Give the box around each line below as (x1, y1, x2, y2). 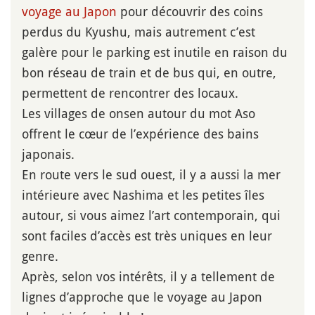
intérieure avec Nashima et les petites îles (22, 186, 264, 203)
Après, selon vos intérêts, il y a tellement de (22, 267, 275, 285)
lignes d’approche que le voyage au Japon (22, 288, 262, 305)
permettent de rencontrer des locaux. (22, 84, 238, 101)
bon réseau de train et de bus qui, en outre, (22, 63, 276, 81)
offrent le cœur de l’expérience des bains (22, 124, 259, 142)
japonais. (22, 145, 75, 162)
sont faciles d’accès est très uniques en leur (22, 226, 272, 244)
